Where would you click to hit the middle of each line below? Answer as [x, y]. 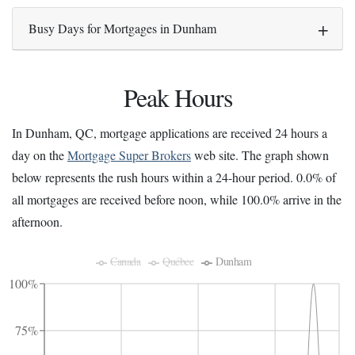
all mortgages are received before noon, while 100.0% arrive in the [177, 200]
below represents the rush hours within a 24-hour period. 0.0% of [174, 177]
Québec [178, 261]
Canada [125, 261]
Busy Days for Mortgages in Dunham [122, 28]
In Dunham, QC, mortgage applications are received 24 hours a [170, 133]
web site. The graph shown [260, 155]
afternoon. [37, 222]
